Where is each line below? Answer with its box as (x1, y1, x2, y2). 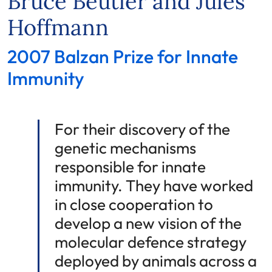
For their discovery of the (55, 118, 230, 139)
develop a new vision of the (55, 212, 242, 233)
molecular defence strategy (55, 231, 246, 252)
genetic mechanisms (55, 137, 196, 158)
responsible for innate (55, 156, 206, 177)
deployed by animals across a (55, 250, 257, 271)
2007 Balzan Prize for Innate (7, 44, 238, 68)
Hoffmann (7, 13, 109, 41)
